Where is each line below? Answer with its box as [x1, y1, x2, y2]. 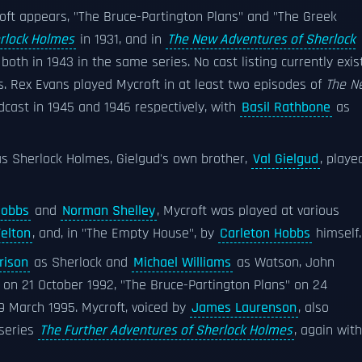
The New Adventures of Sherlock [167, 31, 356, 48]
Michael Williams [133, 254, 231, 271]
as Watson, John [233, 254, 335, 271]
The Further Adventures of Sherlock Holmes [40, 322, 293, 339]
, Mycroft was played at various [157, 202, 339, 220]
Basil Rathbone [242, 99, 330, 116]
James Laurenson [192, 299, 297, 317]
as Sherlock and [30, 254, 132, 271]
